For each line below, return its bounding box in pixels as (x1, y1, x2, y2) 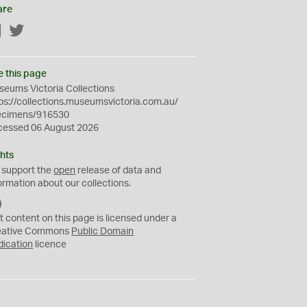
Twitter (25, 27, 55, 36)
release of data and (75, 166, 162, 175)
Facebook (2, 27, 46, 36)
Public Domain (71, 227, 134, 236)
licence (33, 240, 67, 249)
